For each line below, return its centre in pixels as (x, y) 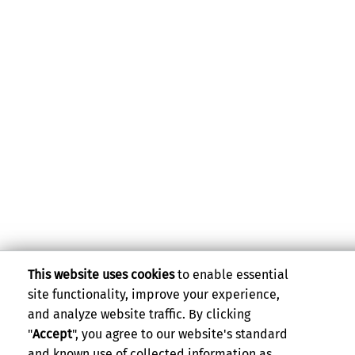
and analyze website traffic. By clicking (139, 315)
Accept (53, 334)
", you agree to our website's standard (180, 334)
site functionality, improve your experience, (154, 295)
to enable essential (232, 275)
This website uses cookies (101, 275)
